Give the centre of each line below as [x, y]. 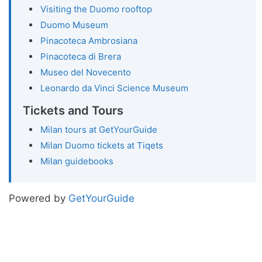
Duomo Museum [74, 25]
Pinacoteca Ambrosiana [89, 40]
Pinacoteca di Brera [81, 56]
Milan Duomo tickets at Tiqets [102, 145]
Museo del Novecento [86, 72]
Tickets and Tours [73, 110]
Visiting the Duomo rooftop [96, 9]
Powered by [39, 198]
